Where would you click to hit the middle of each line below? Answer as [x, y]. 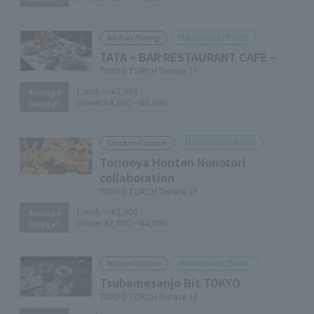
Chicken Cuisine [137, 142]
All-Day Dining [134, 37]
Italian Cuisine [134, 263]
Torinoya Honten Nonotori [173, 162]
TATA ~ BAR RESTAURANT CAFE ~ [188, 57]
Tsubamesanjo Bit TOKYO [170, 282]
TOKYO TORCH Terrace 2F [149, 191]
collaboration [137, 177]
